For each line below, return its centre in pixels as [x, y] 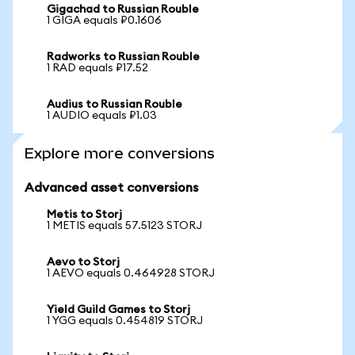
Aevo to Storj [83, 262]
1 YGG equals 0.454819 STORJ [125, 321]
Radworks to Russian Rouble [123, 57]
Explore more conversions [120, 153]
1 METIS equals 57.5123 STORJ [124, 226]
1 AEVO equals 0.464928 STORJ [131, 273]
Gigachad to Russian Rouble [123, 10]
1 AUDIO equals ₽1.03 [102, 116]
